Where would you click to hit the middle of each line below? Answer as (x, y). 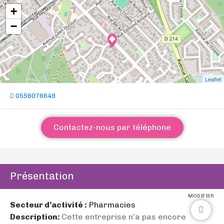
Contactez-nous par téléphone (112, 127)
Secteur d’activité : (48, 205)
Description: (36, 217)
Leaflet (213, 79)
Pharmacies (111, 205)
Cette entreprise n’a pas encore (124, 217)
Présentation (42, 176)
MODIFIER (201, 196)
